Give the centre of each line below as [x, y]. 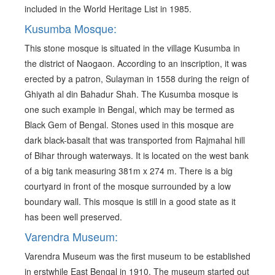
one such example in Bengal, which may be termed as [130, 110]
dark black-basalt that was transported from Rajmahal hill [135, 140]
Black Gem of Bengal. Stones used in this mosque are [129, 125]
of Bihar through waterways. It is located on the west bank [137, 156]
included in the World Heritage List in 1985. [108, 9]
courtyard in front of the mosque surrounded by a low [128, 186]
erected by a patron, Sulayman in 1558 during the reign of [137, 79]
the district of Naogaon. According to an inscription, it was [136, 64]
